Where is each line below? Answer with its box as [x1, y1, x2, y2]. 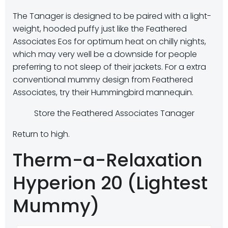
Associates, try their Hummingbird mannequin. [13, 86, 193, 98]
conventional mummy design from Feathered [13, 73, 193, 85]
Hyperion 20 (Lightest [13, 169, 208, 196]
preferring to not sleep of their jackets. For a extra [13, 61, 206, 73]
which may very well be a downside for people [13, 48, 197, 60]
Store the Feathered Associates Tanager [34, 107, 194, 119]
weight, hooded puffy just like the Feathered [13, 22, 187, 35]
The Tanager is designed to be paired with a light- [13, 10, 211, 22]
